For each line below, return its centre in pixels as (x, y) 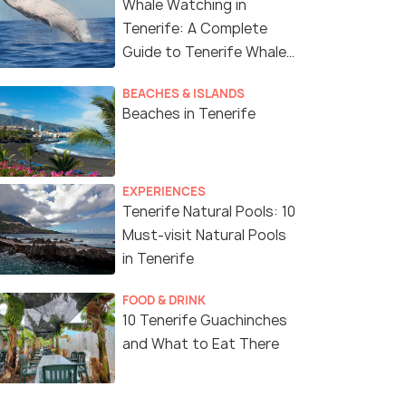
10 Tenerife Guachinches (205, 321)
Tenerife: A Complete (195, 29)
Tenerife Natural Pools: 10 (209, 212)
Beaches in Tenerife (189, 114)
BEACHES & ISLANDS (184, 94)
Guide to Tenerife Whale (204, 53)
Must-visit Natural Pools (204, 236)
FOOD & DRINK (164, 300)
